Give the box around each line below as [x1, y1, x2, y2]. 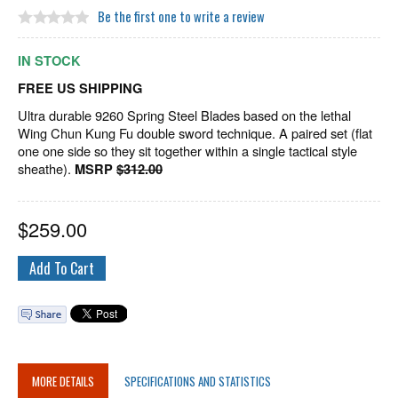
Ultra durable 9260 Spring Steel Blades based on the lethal [18, 106, 351, 125]
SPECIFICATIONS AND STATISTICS [124, 372, 271, 391]
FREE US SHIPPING [18, 79, 142, 99]
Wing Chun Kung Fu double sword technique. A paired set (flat [18, 123, 372, 143]
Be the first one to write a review [98, 7, 265, 27]
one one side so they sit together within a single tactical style [18, 141, 357, 161]
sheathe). [18, 159, 75, 179]
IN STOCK [18, 52, 81, 71]
